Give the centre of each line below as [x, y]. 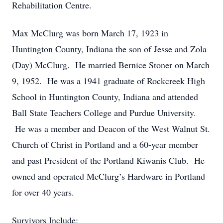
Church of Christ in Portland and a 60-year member [105, 144]
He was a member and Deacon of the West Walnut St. [111, 128]
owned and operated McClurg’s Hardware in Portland [109, 176]
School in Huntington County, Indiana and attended [105, 97]
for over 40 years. [43, 192]
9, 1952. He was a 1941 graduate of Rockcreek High [109, 81]
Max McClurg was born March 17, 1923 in [90, 33]
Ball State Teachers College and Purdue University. [104, 112]
